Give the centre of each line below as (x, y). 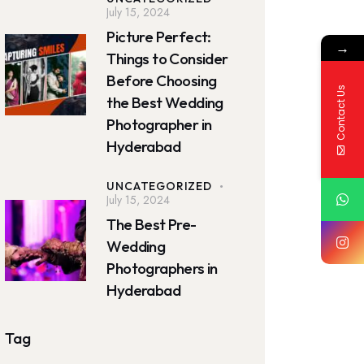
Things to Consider (167, 58)
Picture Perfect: (159, 36)
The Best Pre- (152, 224)
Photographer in (159, 124)
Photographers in (162, 268)
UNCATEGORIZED (159, 186)
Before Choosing (162, 80)
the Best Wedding (165, 102)
